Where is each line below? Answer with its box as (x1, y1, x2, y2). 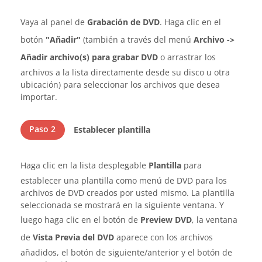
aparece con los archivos (114, 232, 213, 243)
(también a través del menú (81, 34, 194, 45)
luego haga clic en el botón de (20, 214, 140, 225)
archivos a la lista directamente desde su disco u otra (20, 67, 230, 78)
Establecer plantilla (73, 124, 150, 135)
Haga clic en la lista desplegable (20, 160, 149, 171)
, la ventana (192, 214, 237, 225)
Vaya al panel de (20, 16, 87, 27)
